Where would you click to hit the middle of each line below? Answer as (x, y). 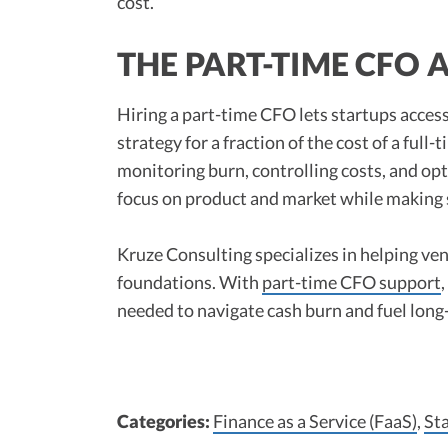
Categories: (165, 420)
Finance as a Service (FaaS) (315, 420)
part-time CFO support (351, 281)
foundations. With (189, 281)
